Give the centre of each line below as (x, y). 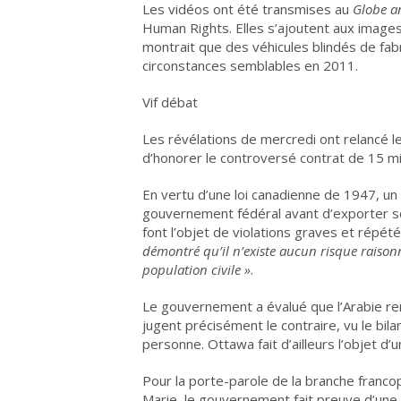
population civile (192, 269)
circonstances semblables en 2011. (250, 65)
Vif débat (170, 102)
